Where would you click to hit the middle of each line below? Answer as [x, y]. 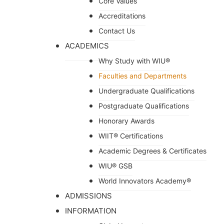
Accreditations [122, 15]
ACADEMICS [87, 45]
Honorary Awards [126, 120]
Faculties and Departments [142, 75]
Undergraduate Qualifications [146, 90]
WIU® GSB [115, 165]
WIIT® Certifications [131, 135]
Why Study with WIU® [134, 60]
